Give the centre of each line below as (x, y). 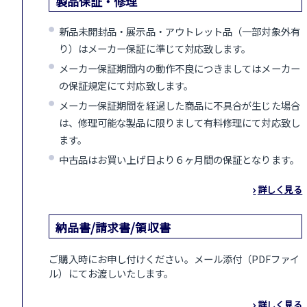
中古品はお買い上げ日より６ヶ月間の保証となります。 (179, 159)
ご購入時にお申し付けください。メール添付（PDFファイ (174, 259)
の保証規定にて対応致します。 (126, 85)
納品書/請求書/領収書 (113, 227)
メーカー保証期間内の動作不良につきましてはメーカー (179, 68)
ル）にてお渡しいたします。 (111, 273)
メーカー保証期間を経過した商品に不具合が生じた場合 (179, 105)
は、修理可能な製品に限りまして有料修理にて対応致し (179, 122)
